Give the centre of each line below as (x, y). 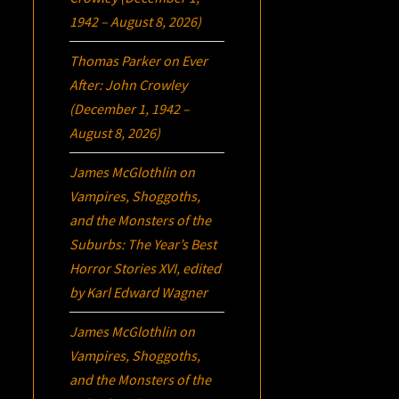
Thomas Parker (115, 60)
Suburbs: (99, 244)
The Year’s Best (172, 244)
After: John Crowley (129, 84)
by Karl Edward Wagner (139, 292)
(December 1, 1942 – (130, 108)
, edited (199, 268)
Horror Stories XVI (123, 268)
